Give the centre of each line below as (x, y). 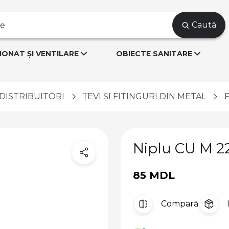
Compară (180, 204)
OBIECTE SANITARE (154, 54)
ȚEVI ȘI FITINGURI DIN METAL (144, 97)
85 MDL (154, 175)
